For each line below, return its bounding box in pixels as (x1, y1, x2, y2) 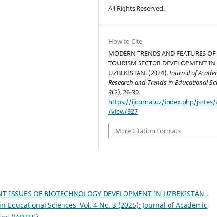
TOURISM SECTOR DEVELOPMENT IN (108, 58, 216, 67)
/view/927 (108, 107, 138, 116)
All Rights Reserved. (108, 3, 165, 13)
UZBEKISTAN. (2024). (108, 68, 170, 77)
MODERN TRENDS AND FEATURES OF (108, 48, 216, 58)
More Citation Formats (115, 126, 181, 135)
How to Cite (108, 36, 143, 46)
